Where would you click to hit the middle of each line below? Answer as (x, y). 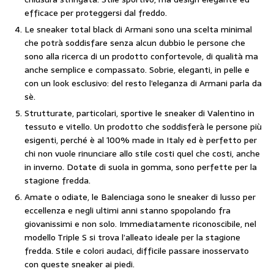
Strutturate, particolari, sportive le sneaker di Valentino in (139, 113)
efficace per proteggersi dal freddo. (96, 13)
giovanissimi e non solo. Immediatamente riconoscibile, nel (140, 224)
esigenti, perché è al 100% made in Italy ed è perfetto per (141, 140)
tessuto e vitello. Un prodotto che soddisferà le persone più (143, 127)
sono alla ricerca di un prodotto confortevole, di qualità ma (141, 56)
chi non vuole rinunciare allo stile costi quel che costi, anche (142, 154)
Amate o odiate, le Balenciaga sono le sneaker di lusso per (140, 197)
